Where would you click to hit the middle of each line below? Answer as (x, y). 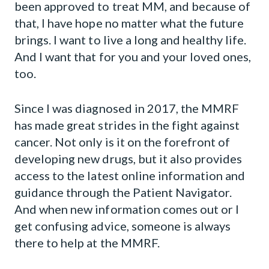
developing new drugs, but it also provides (128, 159)
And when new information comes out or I (127, 209)
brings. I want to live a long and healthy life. (131, 40)
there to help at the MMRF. (87, 243)
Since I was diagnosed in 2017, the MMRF (127, 108)
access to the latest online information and (130, 175)
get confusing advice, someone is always (123, 226)
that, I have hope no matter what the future (129, 23)
